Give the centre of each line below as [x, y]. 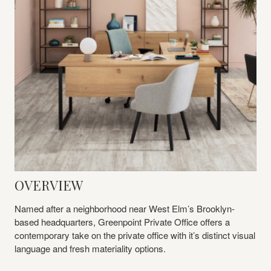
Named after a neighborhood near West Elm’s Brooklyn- [125, 208]
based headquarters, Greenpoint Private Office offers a [122, 221]
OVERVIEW [49, 185]
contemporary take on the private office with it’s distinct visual [135, 235]
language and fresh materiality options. [90, 248]
